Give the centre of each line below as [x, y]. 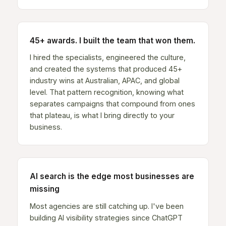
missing [44, 189]
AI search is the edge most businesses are [112, 177]
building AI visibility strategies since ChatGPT [106, 218]
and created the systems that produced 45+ [106, 69]
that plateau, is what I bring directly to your [102, 116]
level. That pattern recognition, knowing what [106, 92]
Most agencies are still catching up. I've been [106, 206]
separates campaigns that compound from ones [112, 104]
